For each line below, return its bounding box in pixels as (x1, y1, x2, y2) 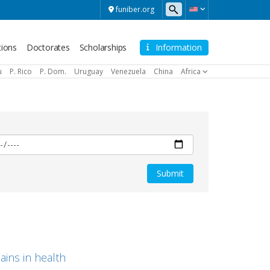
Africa (180, 66, 201, 77)
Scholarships (79, 42, 127, 53)
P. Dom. (39, 66, 66, 77)
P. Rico (9, 66, 32, 77)
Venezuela (110, 66, 146, 77)
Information (155, 42, 202, 53)
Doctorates (26, 42, 70, 53)
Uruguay (74, 66, 103, 77)
